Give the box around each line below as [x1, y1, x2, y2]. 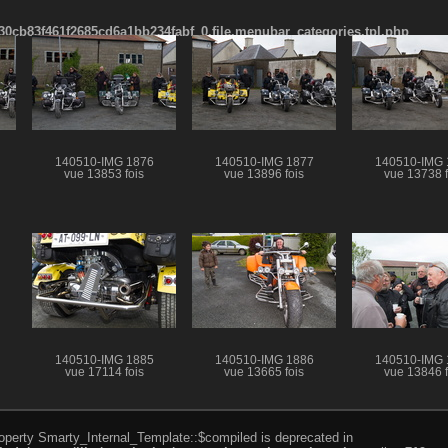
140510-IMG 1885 [54, 353, 154, 366]
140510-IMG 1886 [214, 353, 314, 366]
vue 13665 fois [224, 365, 304, 378]
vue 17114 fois [64, 365, 144, 378]
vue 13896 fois [224, 167, 304, 180]
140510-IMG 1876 [54, 155, 154, 168]
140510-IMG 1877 [214, 155, 314, 168]
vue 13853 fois [64, 167, 144, 180]
